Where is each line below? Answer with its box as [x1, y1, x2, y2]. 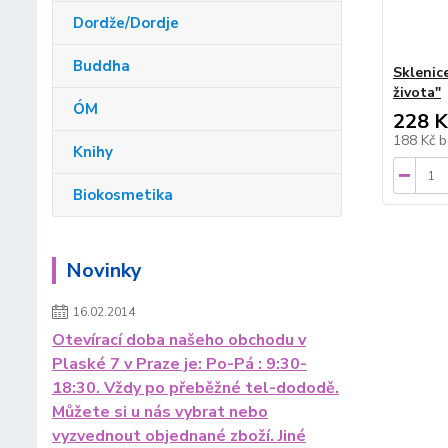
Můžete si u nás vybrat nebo [52, 401, 268, 424]
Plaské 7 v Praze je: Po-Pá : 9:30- [52, 353, 307, 376]
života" [392, 83, 441, 103]
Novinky [66, 257, 142, 285]
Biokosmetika [73, 185, 173, 206]
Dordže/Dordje [73, 13, 179, 34]
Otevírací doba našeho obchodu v [52, 329, 306, 352]
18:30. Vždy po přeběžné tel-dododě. [52, 377, 339, 400]
